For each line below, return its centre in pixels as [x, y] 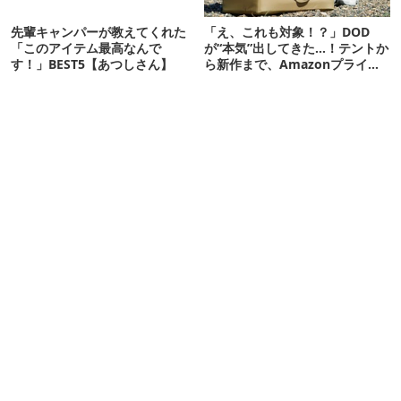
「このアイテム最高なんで [86, 47]
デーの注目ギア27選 [262, 80]
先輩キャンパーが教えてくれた [98, 31]
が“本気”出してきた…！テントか [297, 47]
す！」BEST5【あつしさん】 [92, 64]
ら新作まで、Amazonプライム [293, 64]
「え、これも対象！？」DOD [287, 31]
